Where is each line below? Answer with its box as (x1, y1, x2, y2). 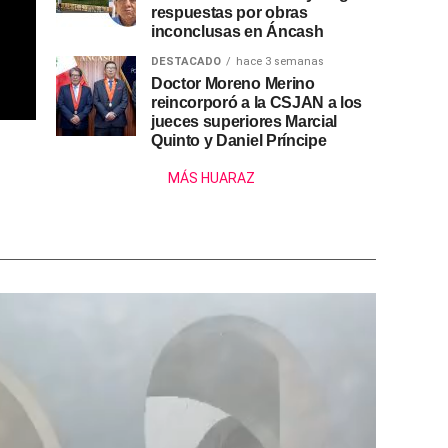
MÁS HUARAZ (167, 170, 255, 187)
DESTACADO (151, 55, 221, 69)
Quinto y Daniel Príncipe (151, 132, 327, 150)
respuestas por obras (151, 4, 308, 22)
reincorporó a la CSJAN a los (151, 94, 363, 112)
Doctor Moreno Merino (151, 75, 315, 93)
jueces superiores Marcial (151, 113, 337, 131)
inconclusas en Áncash (151, 23, 324, 41)
